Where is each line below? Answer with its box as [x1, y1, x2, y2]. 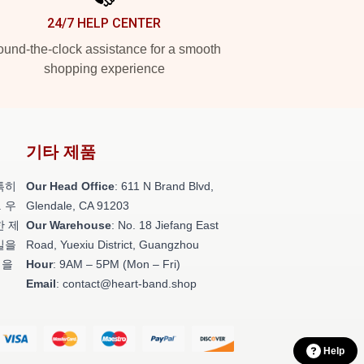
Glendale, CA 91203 [26, 199, 129, 212]
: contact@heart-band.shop [56, 277, 197, 290]
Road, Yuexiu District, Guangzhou [26, 238, 199, 251]
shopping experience [43, 62, 165, 76]
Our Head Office [26, 180, 115, 193]
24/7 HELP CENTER [47, 15, 161, 31]
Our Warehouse [26, 219, 111, 232]
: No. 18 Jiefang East [111, 219, 219, 232]
